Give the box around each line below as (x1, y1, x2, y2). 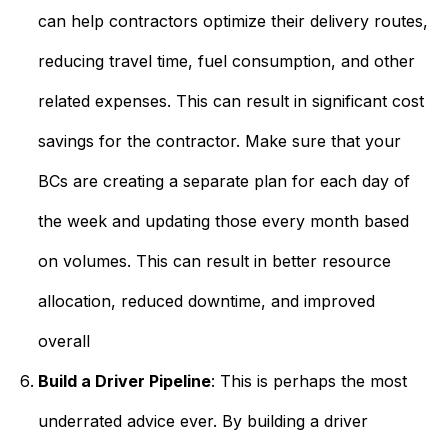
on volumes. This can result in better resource (37, 251, 391, 271)
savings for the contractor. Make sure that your (37, 131, 401, 151)
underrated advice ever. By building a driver (37, 411, 368, 431)
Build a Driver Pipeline (37, 371, 211, 391)
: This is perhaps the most (210, 371, 407, 391)
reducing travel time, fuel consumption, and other (37, 51, 415, 71)
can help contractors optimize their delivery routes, (37, 11, 428, 31)
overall (37, 331, 90, 351)
